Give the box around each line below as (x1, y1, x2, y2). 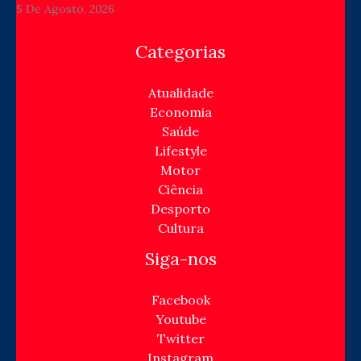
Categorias (135, 40, 226, 64)
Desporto (151, 201, 210, 218)
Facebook (151, 292, 210, 309)
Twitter (156, 330, 205, 347)
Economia (149, 104, 212, 121)
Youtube (155, 311, 206, 328)
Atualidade (147, 85, 214, 102)
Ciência (158, 181, 203, 198)
